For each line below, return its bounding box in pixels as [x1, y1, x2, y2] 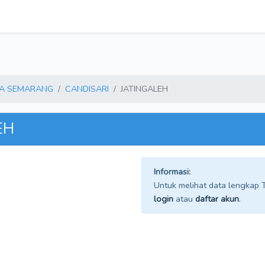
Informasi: [154, 166, 190, 177]
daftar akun [195, 193, 239, 205]
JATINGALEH [121, 83, 168, 95]
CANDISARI [65, 83, 109, 95]
